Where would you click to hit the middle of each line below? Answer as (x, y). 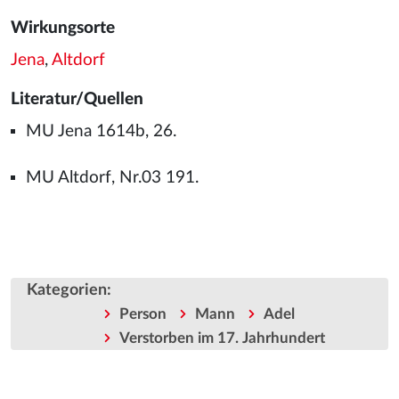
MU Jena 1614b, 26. (101, 131)
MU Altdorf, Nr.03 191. (112, 178)
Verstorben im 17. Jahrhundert (222, 338)
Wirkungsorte (63, 28)
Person (142, 314)
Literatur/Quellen (77, 99)
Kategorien (67, 290)
